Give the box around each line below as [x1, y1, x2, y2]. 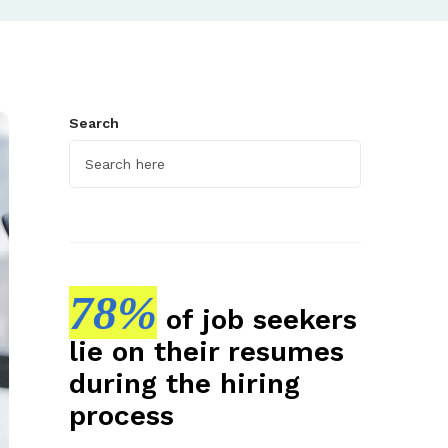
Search [68, 114, 119, 131]
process [68, 398, 174, 432]
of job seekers [156, 302, 357, 336]
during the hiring [68, 366, 300, 400]
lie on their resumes [68, 334, 344, 368]
